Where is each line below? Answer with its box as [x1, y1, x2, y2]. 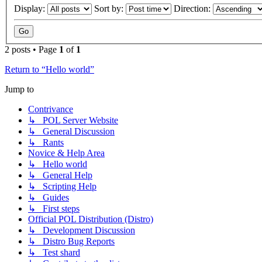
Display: [14, 3, 47, 13]
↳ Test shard [28, 247, 80, 257]
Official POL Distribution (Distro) [28, 213, 153, 224]
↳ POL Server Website [28, 115, 118, 125]
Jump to [5, 84, 34, 94]
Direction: [174, 3, 213, 13]
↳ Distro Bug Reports [28, 236, 115, 246]
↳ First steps [28, 203, 80, 213]
